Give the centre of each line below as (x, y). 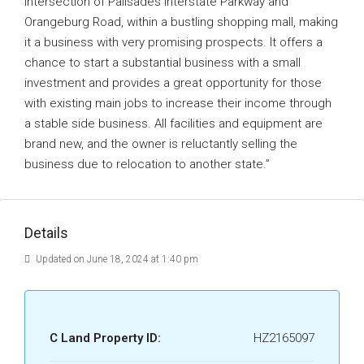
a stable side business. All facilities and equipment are (173, 123)
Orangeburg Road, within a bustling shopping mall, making (181, 22)
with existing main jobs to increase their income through (178, 103)
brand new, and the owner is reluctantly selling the (161, 144)
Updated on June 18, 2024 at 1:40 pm (116, 259)
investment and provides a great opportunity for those (173, 83)
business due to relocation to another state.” (147, 164)
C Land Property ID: (105, 338)
